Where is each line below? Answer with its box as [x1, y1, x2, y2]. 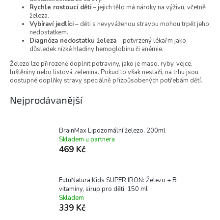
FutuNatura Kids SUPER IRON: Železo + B [59, 175, 177, 185]
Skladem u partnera [59, 135, 115, 144]
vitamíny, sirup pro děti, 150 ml [59, 184, 148, 193]
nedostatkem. [29, 28, 68, 37]
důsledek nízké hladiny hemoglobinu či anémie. [29, 45, 164, 54]
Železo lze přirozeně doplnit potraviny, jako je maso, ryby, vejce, [10, 59, 192, 69]
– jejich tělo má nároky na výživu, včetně [91, 3, 206, 12]
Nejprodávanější [10, 94, 82, 106]
